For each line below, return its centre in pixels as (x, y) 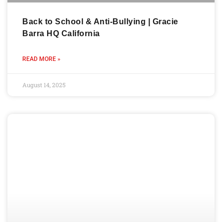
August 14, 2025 (44, 84)
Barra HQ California (61, 33)
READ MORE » (41, 59)
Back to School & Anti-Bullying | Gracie (100, 21)
